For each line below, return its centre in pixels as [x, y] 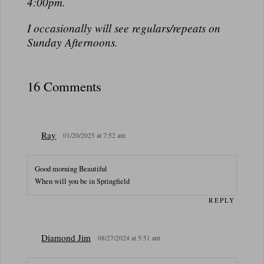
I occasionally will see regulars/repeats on [123, 28]
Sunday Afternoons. [72, 42]
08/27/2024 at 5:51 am [129, 237]
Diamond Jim [66, 237]
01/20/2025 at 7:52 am [95, 135]
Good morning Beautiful [71, 169]
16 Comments [64, 86]
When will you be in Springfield [82, 181]
